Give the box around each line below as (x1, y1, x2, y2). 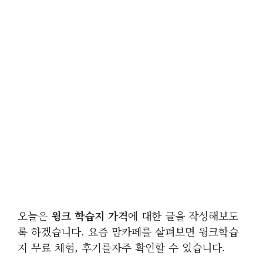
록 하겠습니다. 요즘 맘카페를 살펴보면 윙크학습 (18, 224, 238, 239)
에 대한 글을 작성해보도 (128, 208, 238, 223)
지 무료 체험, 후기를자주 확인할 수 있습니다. (18, 240, 229, 255)
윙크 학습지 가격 (51, 208, 128, 223)
